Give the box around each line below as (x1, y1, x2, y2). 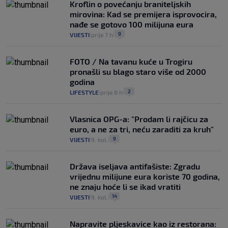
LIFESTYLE (70, 88, 99, 96)
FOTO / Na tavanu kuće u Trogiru (70, 56, 192, 66)
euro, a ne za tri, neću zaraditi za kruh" (70, 124, 214, 134)
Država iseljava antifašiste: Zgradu (70, 161, 200, 171)
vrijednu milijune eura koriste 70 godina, (70, 171, 220, 181)
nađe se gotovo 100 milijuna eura (70, 19, 193, 29)
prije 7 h (91, 31, 113, 38)
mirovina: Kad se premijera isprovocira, (70, 9, 217, 19)
